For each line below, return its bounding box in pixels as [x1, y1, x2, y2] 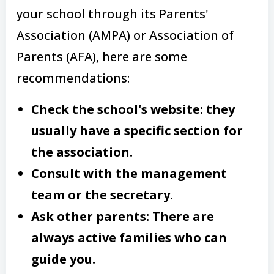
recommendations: [17, 69, 130, 86]
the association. [31, 143, 133, 160]
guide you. [31, 250, 95, 267]
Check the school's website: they [31, 100, 235, 117]
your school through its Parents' [17, 5, 209, 22]
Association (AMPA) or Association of [17, 26, 234, 43]
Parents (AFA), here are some [17, 48, 187, 65]
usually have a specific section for [31, 122, 243, 139]
